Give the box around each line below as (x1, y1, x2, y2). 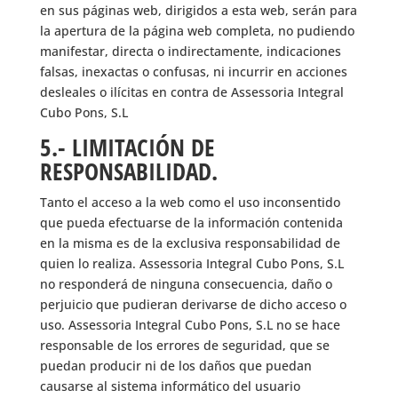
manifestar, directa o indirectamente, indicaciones (39, 43, 341, 60)
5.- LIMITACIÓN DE (39, 131, 215, 163)
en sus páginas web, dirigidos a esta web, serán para (39, 2, 357, 19)
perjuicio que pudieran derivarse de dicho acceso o (39, 296, 346, 313)
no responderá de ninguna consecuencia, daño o (39, 275, 332, 292)
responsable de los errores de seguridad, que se (39, 337, 330, 354)
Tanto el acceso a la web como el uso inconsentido (39, 194, 340, 211)
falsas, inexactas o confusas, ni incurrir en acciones (39, 63, 347, 80)
